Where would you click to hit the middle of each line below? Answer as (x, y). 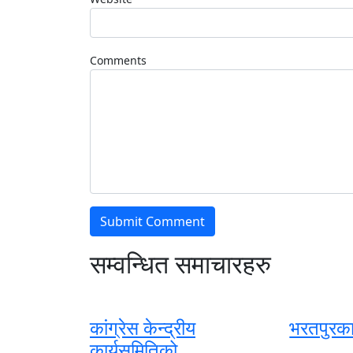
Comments (118, 61)
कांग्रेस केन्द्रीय (143, 328)
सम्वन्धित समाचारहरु (180, 264)
